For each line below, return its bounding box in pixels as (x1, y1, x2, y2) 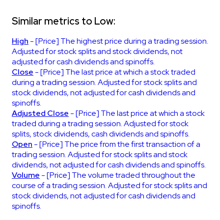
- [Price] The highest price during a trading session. (28, 35, 208, 46)
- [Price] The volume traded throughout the (40, 169, 195, 180)
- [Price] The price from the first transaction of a (32, 138, 200, 149)
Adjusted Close (12, 108, 69, 118)
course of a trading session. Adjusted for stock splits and (12, 180, 207, 191)
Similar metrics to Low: (12, 14, 115, 27)
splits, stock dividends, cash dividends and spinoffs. (12, 128, 190, 139)
